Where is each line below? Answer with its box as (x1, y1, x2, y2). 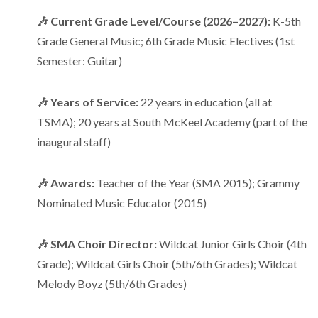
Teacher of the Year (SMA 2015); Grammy (94, 176, 300, 190)
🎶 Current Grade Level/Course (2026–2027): (37, 14, 270, 28)
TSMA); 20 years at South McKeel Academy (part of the (37, 115, 307, 128)
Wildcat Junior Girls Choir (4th (157, 237, 307, 251)
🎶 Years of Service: (37, 95, 138, 109)
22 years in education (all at (138, 95, 272, 109)
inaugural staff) (37, 135, 111, 148)
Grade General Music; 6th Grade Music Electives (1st (37, 34, 295, 48)
